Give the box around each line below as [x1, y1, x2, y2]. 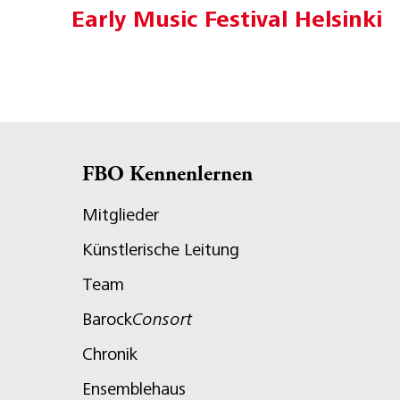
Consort [132, 309, 192, 330]
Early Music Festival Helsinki [71, 5, 382, 33]
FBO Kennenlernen [82, 165, 253, 187]
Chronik [82, 344, 137, 365]
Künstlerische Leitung [82, 239, 239, 261]
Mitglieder [82, 204, 159, 226]
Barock [82, 309, 132, 330]
